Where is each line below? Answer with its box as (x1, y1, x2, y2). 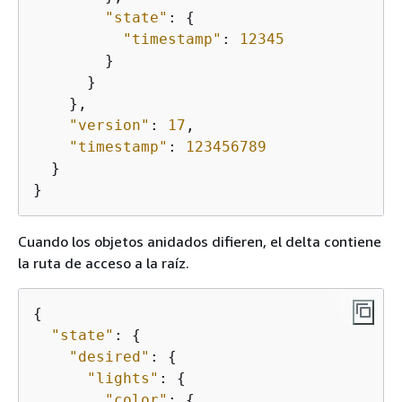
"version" (69, 117, 150, 135)
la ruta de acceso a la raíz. (18, 254, 189, 273)
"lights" (87, 370, 159, 388)
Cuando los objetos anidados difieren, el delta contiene (18, 232, 381, 251)
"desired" (69, 348, 150, 366)
